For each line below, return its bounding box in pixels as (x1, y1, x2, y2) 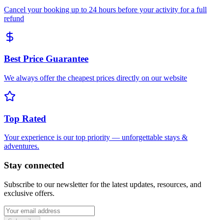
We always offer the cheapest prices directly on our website (4, 74, 187, 82)
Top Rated (4, 113, 46, 124)
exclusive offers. (4, 189, 55, 197)
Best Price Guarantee (4, 54, 88, 64)
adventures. (4, 142, 39, 151)
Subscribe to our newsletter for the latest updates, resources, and (4, 180, 201, 189)
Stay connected (4, 160, 64, 171)
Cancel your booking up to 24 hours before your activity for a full (4, 5, 207, 14)
